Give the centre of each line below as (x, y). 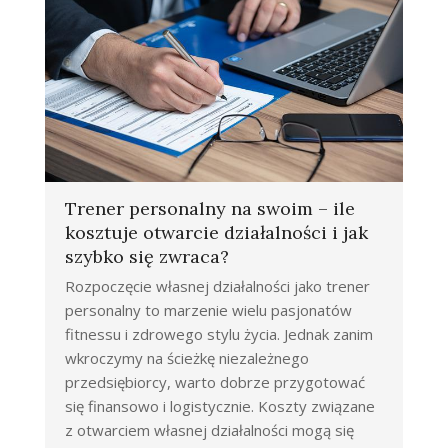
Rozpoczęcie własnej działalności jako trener (217, 285)
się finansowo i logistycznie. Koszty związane (220, 405)
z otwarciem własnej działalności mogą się (209, 429)
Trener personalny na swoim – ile (210, 208)
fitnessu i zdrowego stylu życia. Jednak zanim (219, 333)
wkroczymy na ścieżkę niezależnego (187, 357)
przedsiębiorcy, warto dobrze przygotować (215, 381)
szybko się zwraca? (147, 256)
